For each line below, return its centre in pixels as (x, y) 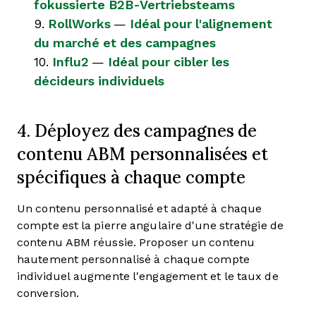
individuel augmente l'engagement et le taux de (148, 276)
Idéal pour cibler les (169, 62)
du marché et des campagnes (125, 43)
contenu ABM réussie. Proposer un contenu (136, 242)
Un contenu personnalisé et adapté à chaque (140, 208)
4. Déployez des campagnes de (137, 130)
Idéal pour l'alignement (201, 24)
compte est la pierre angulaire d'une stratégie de (150, 225)
